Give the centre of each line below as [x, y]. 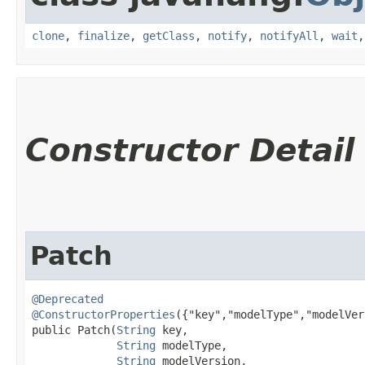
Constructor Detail [190, 150]
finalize [103, 35]
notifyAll [289, 35]
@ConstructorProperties [103, 314]
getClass [169, 35]
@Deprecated [68, 299]
